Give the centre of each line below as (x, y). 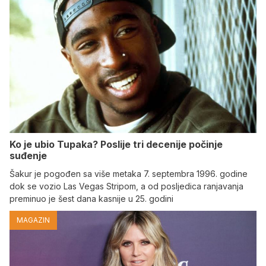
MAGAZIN (33, 220)
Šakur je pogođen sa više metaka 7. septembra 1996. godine (129, 173)
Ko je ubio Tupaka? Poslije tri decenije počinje (116, 144)
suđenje (28, 155)
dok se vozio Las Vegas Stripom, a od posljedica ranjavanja (126, 186)
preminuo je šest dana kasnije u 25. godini (91, 198)
